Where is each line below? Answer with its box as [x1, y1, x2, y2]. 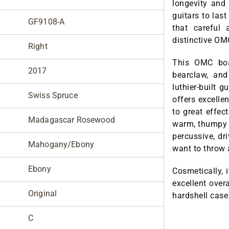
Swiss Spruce [28, 90, 78, 101]
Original [28, 189, 57, 199]
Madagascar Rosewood [28, 115, 115, 125]
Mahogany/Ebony [28, 140, 95, 150]
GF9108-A [28, 17, 65, 27]
